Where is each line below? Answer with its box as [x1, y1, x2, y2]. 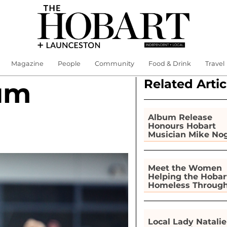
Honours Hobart [147, 121, 216, 131]
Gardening [147, 188, 193, 199]
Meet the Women [147, 163, 222, 173]
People [57, 60, 81, 67]
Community [94, 60, 134, 67]
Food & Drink [148, 60, 191, 67]
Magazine [11, 60, 44, 67]
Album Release [147, 112, 212, 122]
